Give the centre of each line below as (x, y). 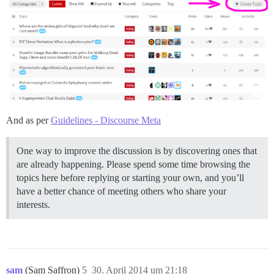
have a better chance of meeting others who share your (121, 191)
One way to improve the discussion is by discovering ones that (137, 151)
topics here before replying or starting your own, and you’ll (130, 178)
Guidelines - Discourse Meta (106, 120)
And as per (28, 120)
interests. (33, 205)
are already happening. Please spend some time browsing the (133, 165)
